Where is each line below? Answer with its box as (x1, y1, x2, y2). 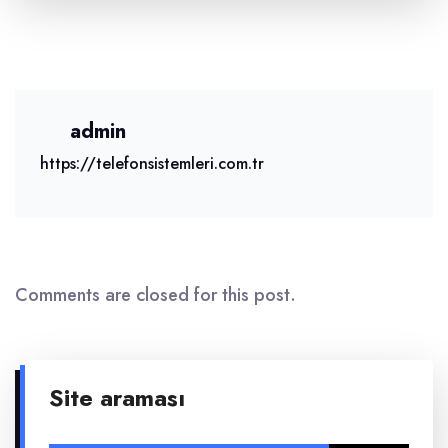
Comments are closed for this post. (15, 282, 296, 308)
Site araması (49, 381, 185, 415)
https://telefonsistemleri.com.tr (40, 152, 264, 175)
